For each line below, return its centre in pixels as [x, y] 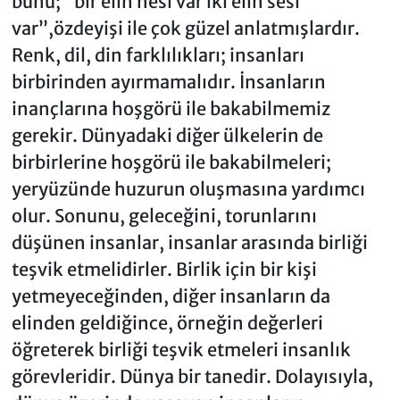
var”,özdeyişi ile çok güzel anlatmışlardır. [185, 29]
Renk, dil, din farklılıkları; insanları [158, 55]
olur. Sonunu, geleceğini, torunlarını [164, 216]
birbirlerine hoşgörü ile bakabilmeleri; [171, 162]
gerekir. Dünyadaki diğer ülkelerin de [167, 136]
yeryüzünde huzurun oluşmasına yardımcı [188, 189]
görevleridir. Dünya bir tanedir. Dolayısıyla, [192, 377]
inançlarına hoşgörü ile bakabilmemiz [171, 109]
